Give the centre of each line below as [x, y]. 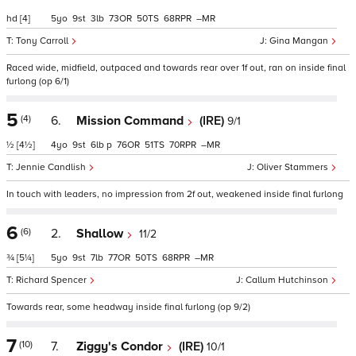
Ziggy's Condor [121, 346]
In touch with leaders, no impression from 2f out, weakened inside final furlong [175, 194]
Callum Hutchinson [288, 280]
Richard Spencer [52, 280]
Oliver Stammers [294, 167]
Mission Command [132, 121]
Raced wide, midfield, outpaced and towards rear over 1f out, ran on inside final [176, 68]
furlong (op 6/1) [38, 81]
